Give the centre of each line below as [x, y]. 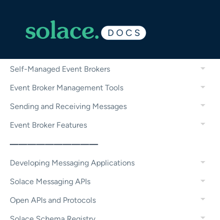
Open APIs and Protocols [53, 200]
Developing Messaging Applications [72, 163]
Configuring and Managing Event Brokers [81, 31]
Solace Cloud [33, 51]
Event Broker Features [48, 125]
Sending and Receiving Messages [68, 106]
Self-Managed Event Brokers [60, 69]
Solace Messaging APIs [50, 182]
